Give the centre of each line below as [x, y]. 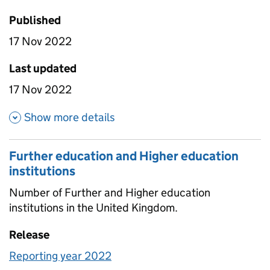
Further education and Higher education [124, 156]
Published [35, 20]
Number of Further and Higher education [110, 193]
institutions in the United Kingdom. [93, 208]
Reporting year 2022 [60, 256]
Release [29, 235]
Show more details [70, 118]
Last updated [43, 68]
